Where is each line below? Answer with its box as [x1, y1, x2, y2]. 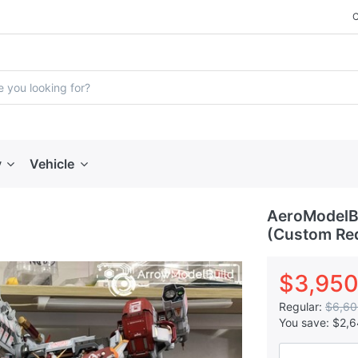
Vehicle [30, 156, 75, 172]
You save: [278, 316, 329, 329]
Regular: [278, 300, 322, 313]
